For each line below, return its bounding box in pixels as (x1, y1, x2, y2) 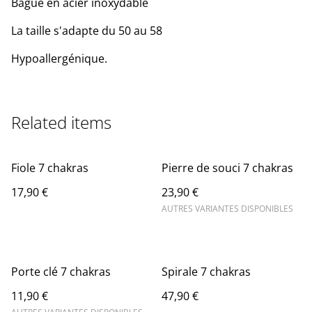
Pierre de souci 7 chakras (162, 160, 293, 176)
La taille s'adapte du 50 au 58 (11, 23, 162, 39)
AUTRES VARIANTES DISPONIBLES (162, 203, 293, 215)
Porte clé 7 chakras (11, 264, 111, 280)
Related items (11, 111, 111, 134)
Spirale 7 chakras (162, 264, 251, 280)
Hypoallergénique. (11, 51, 107, 67)
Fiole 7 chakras (11, 160, 88, 176)
